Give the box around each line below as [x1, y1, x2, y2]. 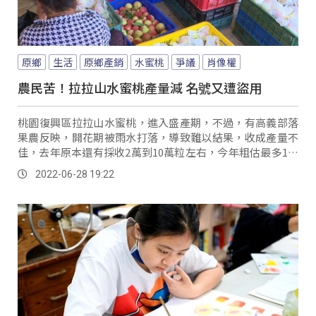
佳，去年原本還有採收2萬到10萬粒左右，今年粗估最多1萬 [18, 145, 298, 160]
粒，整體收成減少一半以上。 [18, 159, 155, 175]
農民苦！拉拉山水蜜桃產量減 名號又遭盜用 [18, 78, 262, 97]
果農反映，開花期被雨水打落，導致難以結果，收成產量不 [18, 130, 298, 145]
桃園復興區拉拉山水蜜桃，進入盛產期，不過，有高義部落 [18, 115, 298, 130]
